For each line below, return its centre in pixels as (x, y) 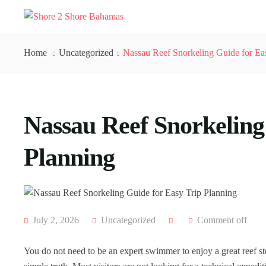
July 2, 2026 (55, 220)
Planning (69, 157)
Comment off (222, 220)
